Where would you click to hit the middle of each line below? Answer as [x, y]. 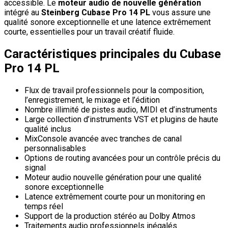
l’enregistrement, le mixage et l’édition [92, 100]
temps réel [44, 206]
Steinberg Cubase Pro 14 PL [96, 13]
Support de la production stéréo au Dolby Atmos [110, 216]
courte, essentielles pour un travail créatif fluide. [89, 32]
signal [35, 167]
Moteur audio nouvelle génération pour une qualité [113, 177]
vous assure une [180, 13]
